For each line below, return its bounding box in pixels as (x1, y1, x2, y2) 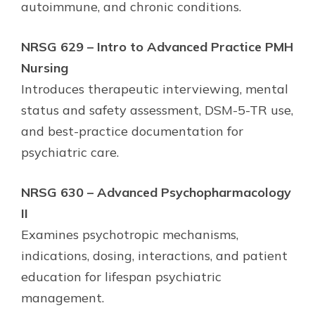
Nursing (21, 59, 68, 76)
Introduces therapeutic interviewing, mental (21, 80, 288, 97)
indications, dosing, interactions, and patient (21, 247, 288, 264)
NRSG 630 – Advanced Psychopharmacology (21, 184, 291, 200)
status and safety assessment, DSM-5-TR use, (21, 101, 293, 118)
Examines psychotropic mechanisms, (21, 226, 238, 243)
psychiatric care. (21, 143, 119, 160)
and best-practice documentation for (21, 122, 243, 139)
